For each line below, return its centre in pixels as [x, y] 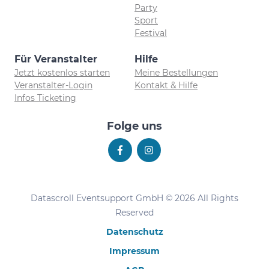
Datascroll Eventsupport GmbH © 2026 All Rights [134, 198]
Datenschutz [134, 232]
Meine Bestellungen [176, 73]
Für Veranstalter [56, 59]
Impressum [134, 251]
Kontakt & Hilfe [166, 85]
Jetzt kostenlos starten [62, 73]
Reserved [134, 213]
